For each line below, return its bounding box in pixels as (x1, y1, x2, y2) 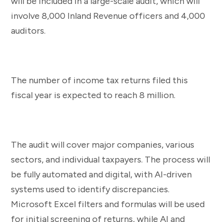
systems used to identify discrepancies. (11, 183, 169, 195)
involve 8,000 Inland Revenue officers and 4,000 (11, 10, 205, 21)
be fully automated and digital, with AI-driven (11, 168, 192, 180)
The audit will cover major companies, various (11, 139, 194, 150)
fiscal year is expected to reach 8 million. (11, 89, 175, 101)
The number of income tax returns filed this (11, 74, 188, 86)
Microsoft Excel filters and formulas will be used (11, 198, 205, 210)
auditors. (11, 25, 46, 36)
